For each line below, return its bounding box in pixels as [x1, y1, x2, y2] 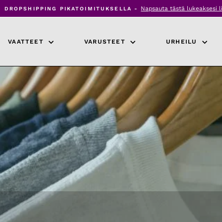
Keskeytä [110, 14, 140, 22]
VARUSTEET [84, 38, 128, 45]
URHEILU [166, 38, 200, 45]
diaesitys [110, 22, 140, 30]
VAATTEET [8, 38, 46, 45]
